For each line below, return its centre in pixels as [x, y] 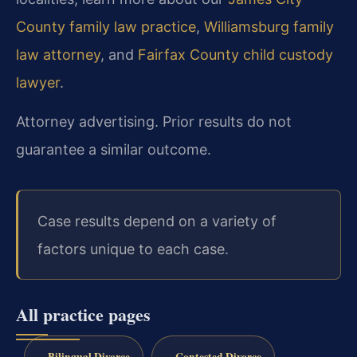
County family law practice [106, 27]
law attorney [58, 55]
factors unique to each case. [133, 249]
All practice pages [83, 314]
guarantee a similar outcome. [114, 150]
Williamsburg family [269, 27]
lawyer [38, 83]
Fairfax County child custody [235, 55]
